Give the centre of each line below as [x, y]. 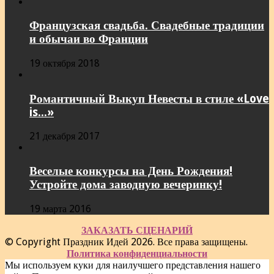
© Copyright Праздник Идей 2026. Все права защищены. [126, 242]
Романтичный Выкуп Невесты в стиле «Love [149, 98]
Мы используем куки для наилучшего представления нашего [133, 265]
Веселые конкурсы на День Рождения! [131, 171]
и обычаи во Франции [89, 39]
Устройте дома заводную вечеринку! [126, 185]
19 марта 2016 [60, 209]
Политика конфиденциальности [137, 253]
